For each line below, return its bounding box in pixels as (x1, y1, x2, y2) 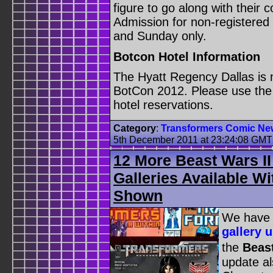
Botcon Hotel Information (113, 49, 260, 63)
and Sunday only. (113, 29, 207, 43)
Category (113, 122, 156, 133)
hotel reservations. (113, 98, 213, 112)
